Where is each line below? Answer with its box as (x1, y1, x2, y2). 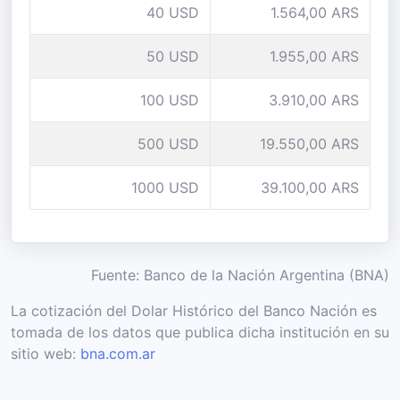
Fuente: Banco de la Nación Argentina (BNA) (91, 266, 389, 284)
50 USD (146, 47, 199, 65)
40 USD (146, 4, 199, 21)
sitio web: (11, 345, 80, 362)
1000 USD (131, 179, 199, 196)
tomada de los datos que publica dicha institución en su (11, 323, 389, 341)
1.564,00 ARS (271, 4, 359, 21)
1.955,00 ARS (270, 47, 359, 65)
